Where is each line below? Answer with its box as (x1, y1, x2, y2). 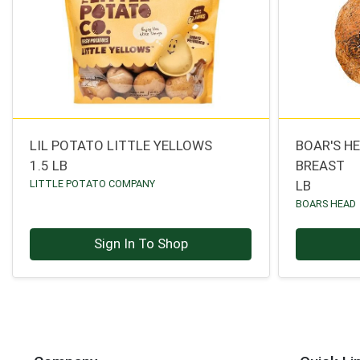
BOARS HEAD (296, 197, 357, 210)
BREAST (296, 157, 346, 174)
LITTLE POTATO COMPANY (30, 177, 156, 190)
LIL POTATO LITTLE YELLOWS (30, 137, 213, 153)
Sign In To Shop (93, 235, 188, 252)
